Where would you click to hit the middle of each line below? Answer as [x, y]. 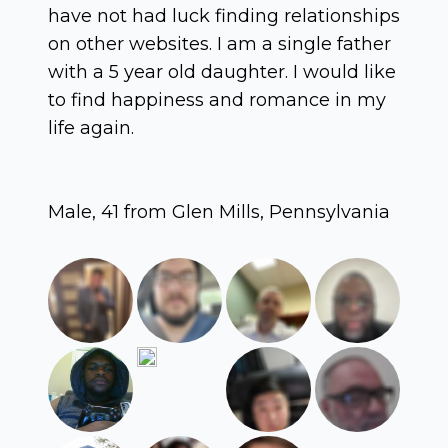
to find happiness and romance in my [217, 99]
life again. [91, 127]
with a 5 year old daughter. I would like [222, 71]
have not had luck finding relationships [224, 15]
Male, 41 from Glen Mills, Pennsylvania [219, 211]
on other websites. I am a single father [219, 43]
